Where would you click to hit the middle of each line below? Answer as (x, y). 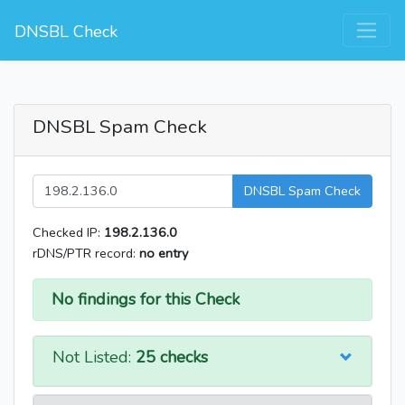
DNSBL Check (66, 32)
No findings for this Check (146, 300)
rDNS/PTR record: (86, 254)
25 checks (172, 358)
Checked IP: (68, 233)
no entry (164, 254)
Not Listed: (94, 358)
